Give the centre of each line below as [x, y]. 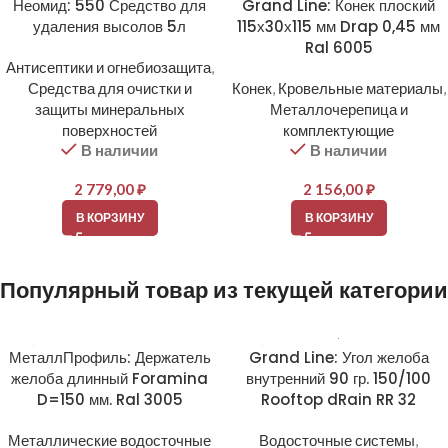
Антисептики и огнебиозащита [108, 67]
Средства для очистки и [109, 88]
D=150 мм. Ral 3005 [109, 400]
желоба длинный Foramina [109, 379]
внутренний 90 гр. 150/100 [338, 379]
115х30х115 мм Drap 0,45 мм [338, 27]
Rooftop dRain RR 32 [338, 400]
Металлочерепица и [338, 109]
